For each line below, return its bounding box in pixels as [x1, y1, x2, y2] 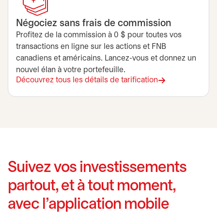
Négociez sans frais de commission [16, 19, 171, 28]
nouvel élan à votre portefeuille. [16, 66, 125, 74]
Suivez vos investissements [8, 161, 186, 175]
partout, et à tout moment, [8, 179, 175, 193]
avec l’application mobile [8, 198, 169, 212]
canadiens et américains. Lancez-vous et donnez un [16, 55, 196, 62]
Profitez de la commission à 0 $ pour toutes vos [16, 31, 182, 39]
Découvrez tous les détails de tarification [16, 77, 158, 84]
